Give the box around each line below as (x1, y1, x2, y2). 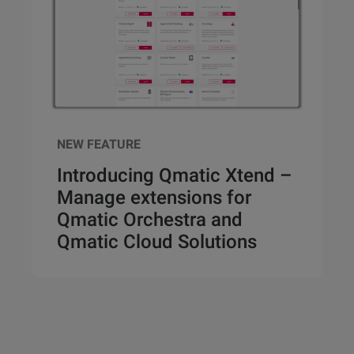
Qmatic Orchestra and (57, 209, 243, 232)
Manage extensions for (57, 186, 251, 209)
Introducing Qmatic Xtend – (57, 164, 292, 187)
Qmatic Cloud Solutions (57, 231, 257, 254)
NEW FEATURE (57, 137, 141, 153)
